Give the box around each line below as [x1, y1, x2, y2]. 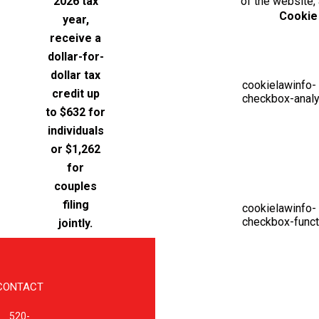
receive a [50, 31, 101, 45]
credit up [51, 87, 100, 100]
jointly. [58, 216, 93, 230]
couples [54, 179, 97, 193]
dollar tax [51, 68, 100, 82]
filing [62, 198, 89, 211]
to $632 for [46, 105, 105, 119]
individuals [47, 124, 104, 137]
